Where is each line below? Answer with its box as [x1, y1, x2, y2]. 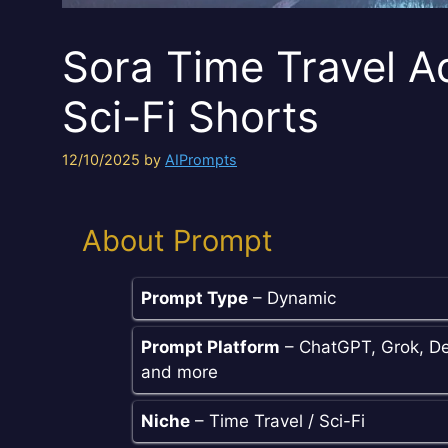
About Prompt [82, 223, 273, 259]
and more [141, 362, 218, 383]
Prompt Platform [141, 337, 280, 358]
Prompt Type [141, 288, 248, 309]
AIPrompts [165, 151, 237, 169]
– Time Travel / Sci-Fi [190, 411, 365, 432]
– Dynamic [248, 288, 336, 309]
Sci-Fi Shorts [62, 91, 319, 143]
